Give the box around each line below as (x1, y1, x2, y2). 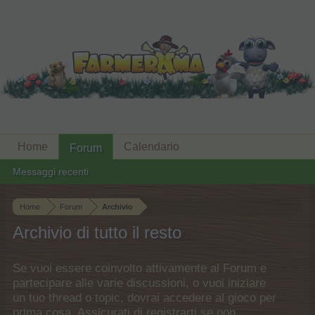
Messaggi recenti (13, 166, 89, 177)
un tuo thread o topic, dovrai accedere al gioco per (13, 291, 276, 304)
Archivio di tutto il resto (13, 223, 181, 242)
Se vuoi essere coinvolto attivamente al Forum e (13, 262, 266, 275)
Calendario (124, 141, 179, 153)
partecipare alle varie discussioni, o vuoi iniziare (13, 276, 266, 290)
